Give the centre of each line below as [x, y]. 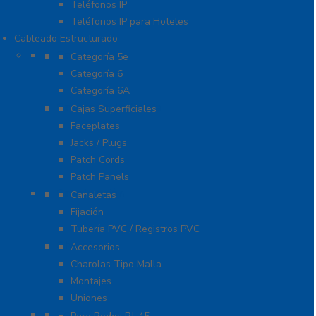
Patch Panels [100, 177]
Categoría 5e [99, 57]
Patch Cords [98, 160]
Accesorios [95, 248]
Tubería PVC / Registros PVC [135, 229]
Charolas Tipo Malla [116, 265]
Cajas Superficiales [114, 109]
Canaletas [93, 195]
